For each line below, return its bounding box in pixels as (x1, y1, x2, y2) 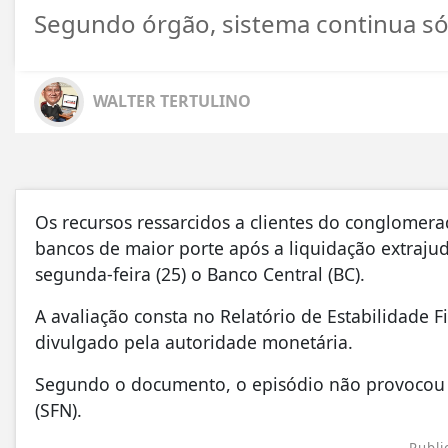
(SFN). (35, 398, 82, 422)
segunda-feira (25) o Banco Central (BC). (35, 262, 365, 286)
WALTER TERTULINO (93, 90, 251, 112)
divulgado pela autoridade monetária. (35, 330, 353, 354)
